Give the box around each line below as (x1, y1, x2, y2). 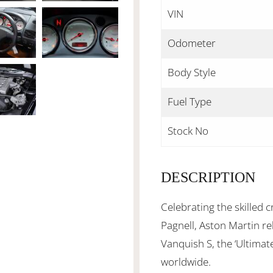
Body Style (168, 65, 216, 79)
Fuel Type (168, 94, 211, 108)
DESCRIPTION (161, 169, 255, 185)
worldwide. (161, 255, 211, 269)
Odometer (168, 36, 216, 50)
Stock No (168, 124, 208, 138)
